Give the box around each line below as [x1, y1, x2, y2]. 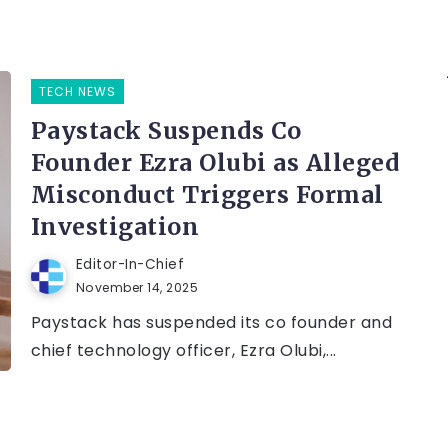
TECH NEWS [38, 83, 116, 101]
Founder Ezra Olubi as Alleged [30, 148, 400, 178]
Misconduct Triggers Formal [30, 180, 384, 210]
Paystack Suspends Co [30, 116, 302, 146]
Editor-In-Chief [75, 255, 185, 275]
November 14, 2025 [75, 279, 199, 297]
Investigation [30, 212, 200, 242]
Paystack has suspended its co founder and [30, 311, 393, 335]
